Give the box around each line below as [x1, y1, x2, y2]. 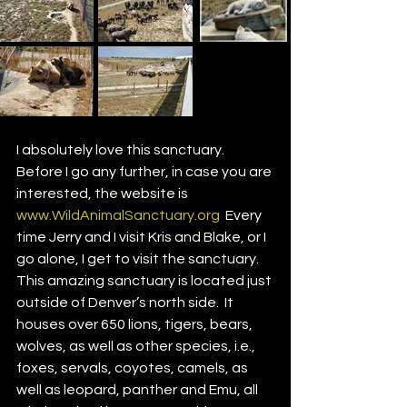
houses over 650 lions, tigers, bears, [16, 316, 255, 332]
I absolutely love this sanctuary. [16, 142, 230, 157]
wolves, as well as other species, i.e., [16, 338, 258, 353]
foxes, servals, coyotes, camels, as [16, 360, 251, 375]
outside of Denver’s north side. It [16, 294, 236, 310]
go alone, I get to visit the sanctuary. [16, 251, 262, 266]
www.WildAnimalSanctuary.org [16, 207, 220, 223]
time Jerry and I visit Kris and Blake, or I [16, 229, 269, 244]
